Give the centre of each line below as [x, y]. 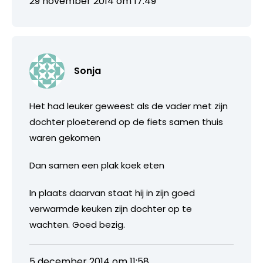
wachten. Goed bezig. [77, 224]
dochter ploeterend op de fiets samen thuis [126, 122]
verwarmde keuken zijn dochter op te [111, 208]
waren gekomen [65, 137]
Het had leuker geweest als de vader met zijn [129, 106]
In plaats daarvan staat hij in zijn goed [112, 193]
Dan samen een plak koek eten [97, 165]
